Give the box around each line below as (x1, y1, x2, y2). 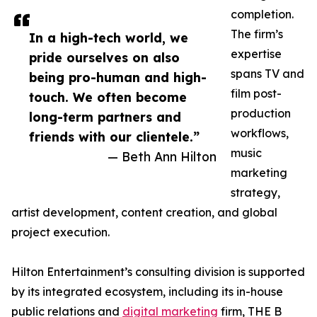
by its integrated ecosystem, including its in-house (11, 284, 283, 299)
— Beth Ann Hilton (108, 149, 217, 165)
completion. (231, 7, 294, 22)
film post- (231, 86, 282, 101)
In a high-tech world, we (29, 30, 188, 46)
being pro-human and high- (29, 69, 207, 86)
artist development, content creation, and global (11, 205, 277, 220)
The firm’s (231, 27, 283, 42)
